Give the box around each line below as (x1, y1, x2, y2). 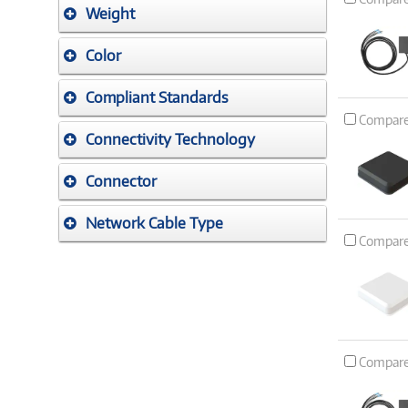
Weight (86, 5, 135, 23)
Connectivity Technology (86, 130, 255, 148)
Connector (86, 172, 157, 190)
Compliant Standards (86, 88, 229, 107)
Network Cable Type (86, 214, 223, 232)
